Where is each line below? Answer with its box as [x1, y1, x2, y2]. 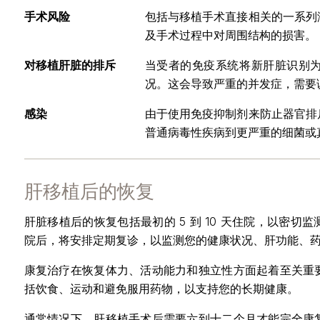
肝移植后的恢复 [24, 179, 154, 202]
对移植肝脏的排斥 [24, 57, 116, 72]
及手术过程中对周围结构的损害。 [144, 27, 316, 42]
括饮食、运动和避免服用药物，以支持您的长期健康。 [24, 281, 299, 296]
